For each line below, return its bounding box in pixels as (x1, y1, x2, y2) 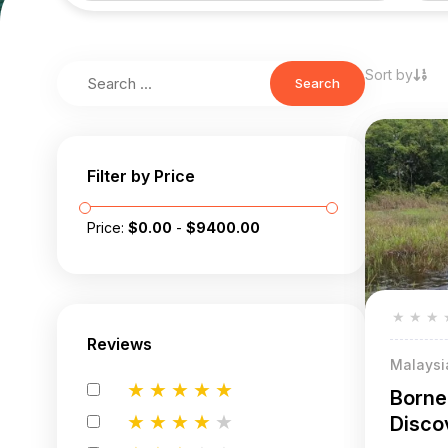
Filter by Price (87, 165, 195, 186)
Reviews (87, 333, 152, 354)
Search (294, 75, 340, 92)
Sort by (364, 65, 413, 83)
